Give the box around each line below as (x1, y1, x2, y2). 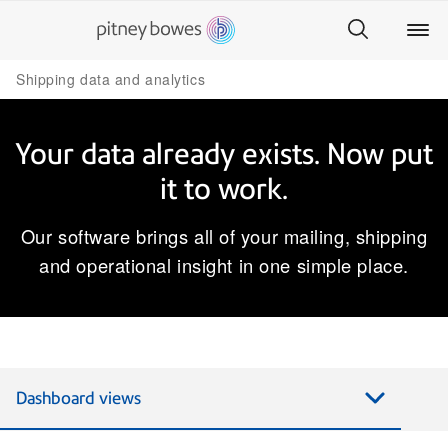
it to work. (160, 171, 288, 206)
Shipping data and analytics (16, 69, 206, 89)
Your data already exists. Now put (15, 136, 433, 171)
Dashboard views (16, 388, 141, 408)
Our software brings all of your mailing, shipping (20, 223, 428, 249)
